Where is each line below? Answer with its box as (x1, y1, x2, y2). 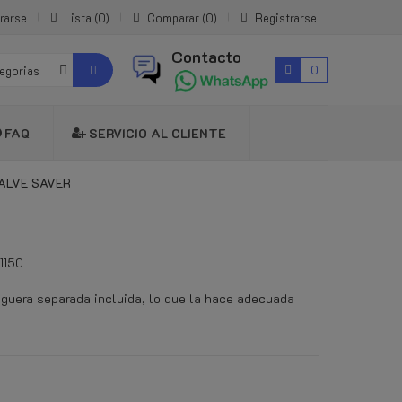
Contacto (171, 46, 241, 68)
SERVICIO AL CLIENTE (89, 124, 226, 142)
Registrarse (255, 9, 317, 25)
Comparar (147, 9, 202, 25)
